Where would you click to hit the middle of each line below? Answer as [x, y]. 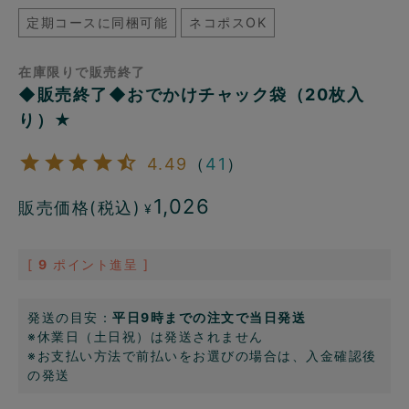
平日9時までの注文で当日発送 [209, 317]
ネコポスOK [228, 23]
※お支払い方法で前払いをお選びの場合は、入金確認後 [202, 355]
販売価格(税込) [79, 208]
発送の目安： [70, 317]
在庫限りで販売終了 [82, 72]
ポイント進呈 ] [101, 264]
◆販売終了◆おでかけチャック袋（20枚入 [191, 95]
